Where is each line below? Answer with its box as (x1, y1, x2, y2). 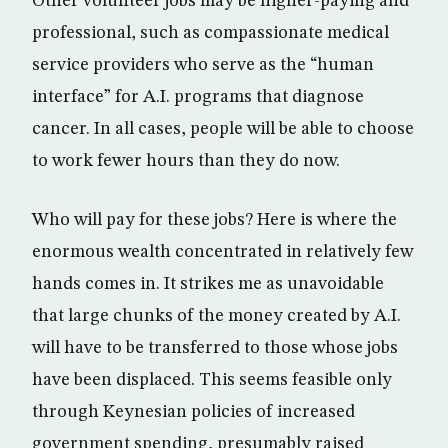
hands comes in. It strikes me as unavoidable (32, 274, 384, 293)
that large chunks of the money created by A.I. (32, 306, 401, 325)
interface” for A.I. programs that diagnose (32, 87, 364, 106)
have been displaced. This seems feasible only (32, 370, 392, 389)
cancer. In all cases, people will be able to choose (32, 119, 414, 138)
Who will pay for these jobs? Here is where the (32, 210, 397, 229)
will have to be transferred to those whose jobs (32, 338, 398, 357)
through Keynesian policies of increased (32, 402, 355, 421)
